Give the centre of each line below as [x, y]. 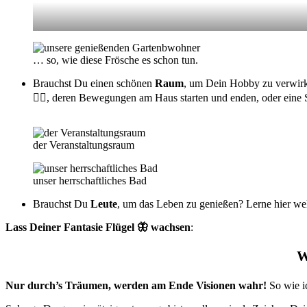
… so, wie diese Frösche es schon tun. [115, 60]
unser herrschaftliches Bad [90, 180]
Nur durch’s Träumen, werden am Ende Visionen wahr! [137, 285]
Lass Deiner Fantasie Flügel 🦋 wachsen [98, 227]
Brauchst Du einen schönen [94, 83]
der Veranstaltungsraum [84, 145]
